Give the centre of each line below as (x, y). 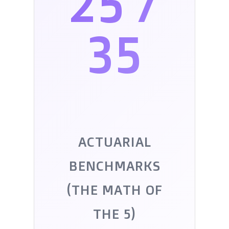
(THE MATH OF (114, 190)
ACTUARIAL (114, 142)
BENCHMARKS (114, 166)
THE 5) (114, 214)
